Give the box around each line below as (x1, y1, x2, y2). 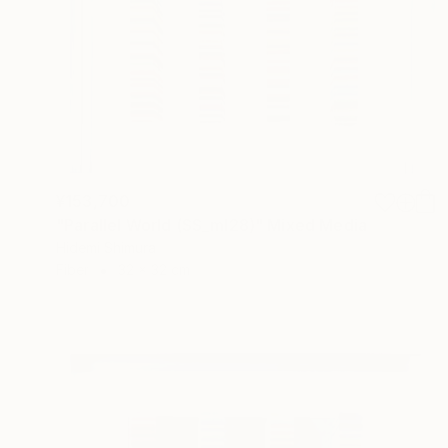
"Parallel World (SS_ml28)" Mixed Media (56, 215, 368, 236)
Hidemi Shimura (56, 239, 156, 257)
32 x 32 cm (118, 261, 190, 279)
